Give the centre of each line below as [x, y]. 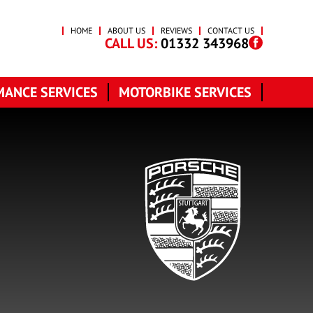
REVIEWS [176, 30]
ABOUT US [126, 30]
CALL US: [131, 43]
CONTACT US [231, 30]
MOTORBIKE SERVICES [185, 92]
